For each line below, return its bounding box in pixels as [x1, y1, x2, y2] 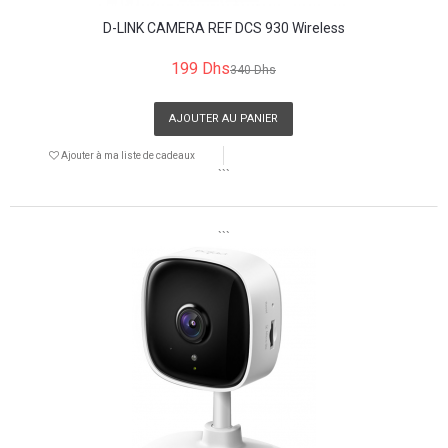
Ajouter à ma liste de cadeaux [58, 149, 195, 161]
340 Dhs [230, 62, 276, 77]
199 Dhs [171, 58, 230, 78]
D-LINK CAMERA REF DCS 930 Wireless [102, 19, 345, 36]
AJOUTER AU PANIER [169, 111, 278, 125]
